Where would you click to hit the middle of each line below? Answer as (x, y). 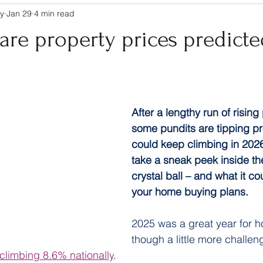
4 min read (54, 13)
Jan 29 (19, 13)
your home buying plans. (190, 192)
